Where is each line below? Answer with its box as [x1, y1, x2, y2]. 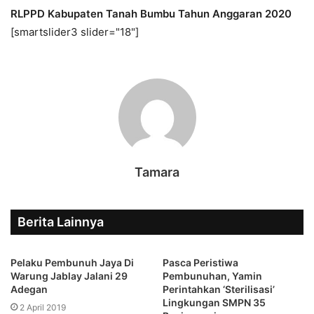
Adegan [11, 282, 48, 295]
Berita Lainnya [18, 214, 104, 229]
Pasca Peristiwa [163, 256, 238, 268]
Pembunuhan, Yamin [163, 269, 262, 282]
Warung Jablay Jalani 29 [11, 269, 128, 282]
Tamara [135, 164, 179, 179]
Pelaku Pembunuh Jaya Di [11, 256, 134, 268]
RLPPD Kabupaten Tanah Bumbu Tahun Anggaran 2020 [11, 6, 292, 20]
